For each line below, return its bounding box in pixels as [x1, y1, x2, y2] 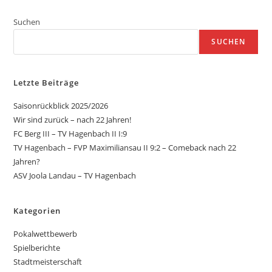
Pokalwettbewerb [13, 228, 78, 240]
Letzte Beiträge [13, 77, 80, 89]
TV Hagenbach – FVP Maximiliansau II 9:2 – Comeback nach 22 [13, 142, 237, 154]
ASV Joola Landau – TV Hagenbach [13, 170, 137, 182]
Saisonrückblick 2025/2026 [13, 100, 109, 112]
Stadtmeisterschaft [13, 256, 83, 268]
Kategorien [13, 205, 61, 217]
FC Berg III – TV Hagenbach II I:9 [13, 128, 127, 140]
